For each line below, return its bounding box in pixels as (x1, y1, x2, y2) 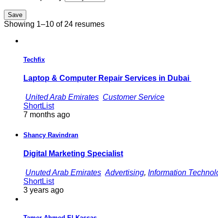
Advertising (105, 168, 144, 177)
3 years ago (23, 186, 64, 195)
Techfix (23, 55, 45, 63)
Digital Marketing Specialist (23, 149, 123, 158)
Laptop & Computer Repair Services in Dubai (23, 74, 191, 83)
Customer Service (103, 93, 164, 102)
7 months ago (23, 110, 70, 119)
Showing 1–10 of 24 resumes (4, 19, 105, 28)
